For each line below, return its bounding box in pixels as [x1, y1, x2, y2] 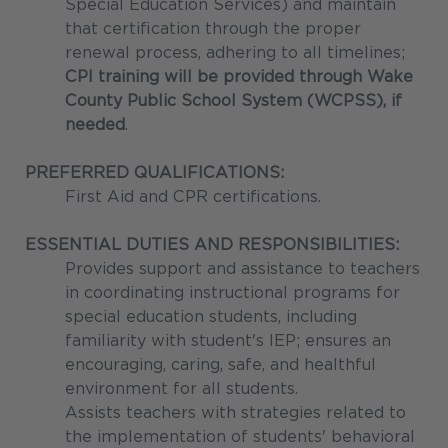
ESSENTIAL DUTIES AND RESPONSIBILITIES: [25, 235, 399, 255]
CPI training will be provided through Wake [65, 67, 413, 87]
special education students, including [65, 307, 357, 327]
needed [65, 115, 125, 135]
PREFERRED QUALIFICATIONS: [25, 163, 284, 183]
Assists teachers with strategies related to [65, 403, 406, 423]
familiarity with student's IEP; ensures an [65, 331, 391, 351]
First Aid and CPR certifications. [65, 187, 321, 207]
